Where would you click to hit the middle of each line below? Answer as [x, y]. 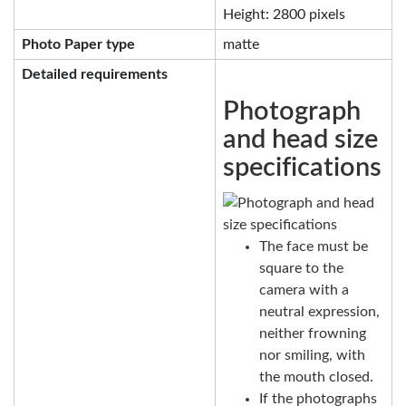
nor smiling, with [312, 356]
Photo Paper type [78, 44]
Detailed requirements [95, 74]
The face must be [314, 247]
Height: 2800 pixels [284, 14]
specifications [302, 168]
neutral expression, [319, 312]
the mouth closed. [316, 377]
